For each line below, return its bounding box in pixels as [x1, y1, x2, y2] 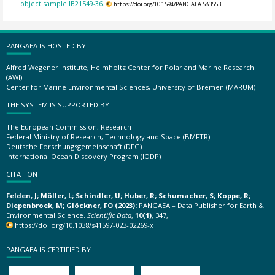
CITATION [6, 169, 37, 179]
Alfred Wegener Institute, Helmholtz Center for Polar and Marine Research [6, 63, 254, 72]
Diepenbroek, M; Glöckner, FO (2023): [6, 201, 137, 210]
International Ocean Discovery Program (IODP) [6, 151, 161, 161]
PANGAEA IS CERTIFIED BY [6, 244, 91, 254]
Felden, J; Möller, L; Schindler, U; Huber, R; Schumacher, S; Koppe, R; [6, 191, 250, 200]
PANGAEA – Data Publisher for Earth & [137, 201, 264, 210]
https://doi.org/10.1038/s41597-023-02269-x [15, 220, 154, 230]
